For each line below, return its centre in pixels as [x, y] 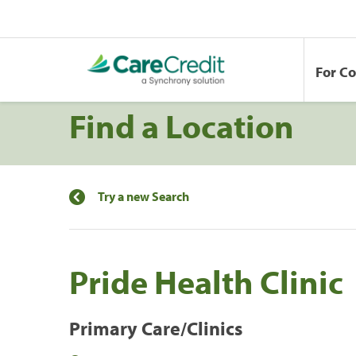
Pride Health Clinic [206, 281]
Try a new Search [143, 196]
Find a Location [182, 125]
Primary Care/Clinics [156, 328]
